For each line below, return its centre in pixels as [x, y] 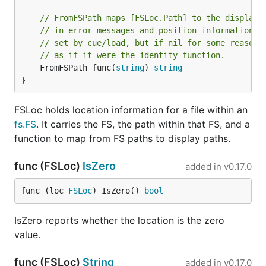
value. [27, 235]
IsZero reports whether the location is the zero [119, 220]
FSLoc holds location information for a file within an [131, 110]
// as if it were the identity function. [132, 55]
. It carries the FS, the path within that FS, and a [143, 124]
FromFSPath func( [78, 68]
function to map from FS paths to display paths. [122, 138]
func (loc [45, 191]
